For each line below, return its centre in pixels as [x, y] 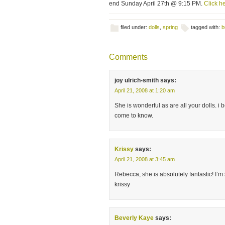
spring [170, 27]
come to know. [134, 116]
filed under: [135, 27]
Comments [128, 57]
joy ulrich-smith [137, 80]
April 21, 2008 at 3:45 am [145, 159]
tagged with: [206, 27]
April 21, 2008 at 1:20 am [145, 90]
